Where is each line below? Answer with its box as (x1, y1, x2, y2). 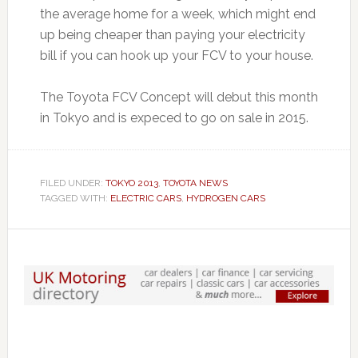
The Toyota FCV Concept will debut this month (39, 89, 318, 105)
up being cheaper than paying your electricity (39, 27, 305, 43)
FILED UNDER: (39, 177, 105, 189)
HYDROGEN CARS (185, 193, 265, 205)
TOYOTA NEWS (162, 177, 228, 189)
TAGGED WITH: (39, 193, 110, 205)
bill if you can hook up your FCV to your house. (39, 48, 313, 64)
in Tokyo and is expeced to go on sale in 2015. (39, 110, 308, 126)
